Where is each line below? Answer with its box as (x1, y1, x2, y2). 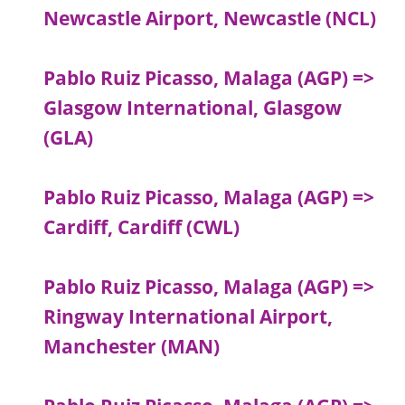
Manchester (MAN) (43, 334, 221, 360)
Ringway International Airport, (43, 304, 334, 330)
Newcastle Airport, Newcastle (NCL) (43, 5, 377, 32)
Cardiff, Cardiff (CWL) (43, 214, 240, 240)
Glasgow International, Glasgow (43, 95, 343, 121)
